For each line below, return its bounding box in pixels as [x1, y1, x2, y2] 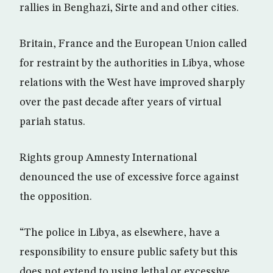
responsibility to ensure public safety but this [19, 247, 238, 258]
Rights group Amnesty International [19, 152, 197, 163]
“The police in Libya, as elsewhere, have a [19, 227, 220, 238]
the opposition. [19, 191, 92, 202]
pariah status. [19, 116, 85, 127]
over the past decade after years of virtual [19, 97, 221, 108]
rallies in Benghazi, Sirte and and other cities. [19, 2, 239, 13]
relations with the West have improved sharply [19, 77, 245, 88]
